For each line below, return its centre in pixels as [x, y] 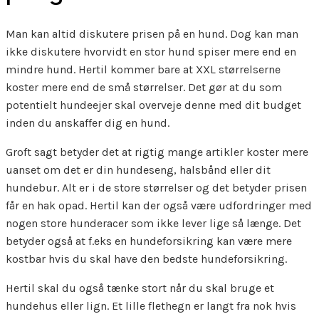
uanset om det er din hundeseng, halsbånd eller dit [138, 170]
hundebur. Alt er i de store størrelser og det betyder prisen [156, 188]
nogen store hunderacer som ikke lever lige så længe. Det [153, 224]
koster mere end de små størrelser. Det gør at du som [144, 88]
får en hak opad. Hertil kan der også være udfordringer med [159, 206]
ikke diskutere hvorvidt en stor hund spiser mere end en [151, 52]
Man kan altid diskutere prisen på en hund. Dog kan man [152, 34]
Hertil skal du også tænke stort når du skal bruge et [140, 288]
